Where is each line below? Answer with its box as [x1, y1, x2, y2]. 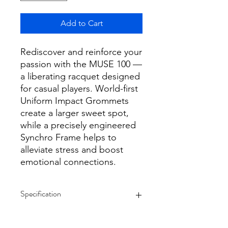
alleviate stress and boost [20, 144, 123, 155]
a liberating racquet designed [20, 70, 140, 82]
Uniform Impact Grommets [20, 95, 129, 106]
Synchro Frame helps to [20, 131, 117, 143]
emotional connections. [20, 156, 116, 167]
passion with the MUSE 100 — [20, 58, 142, 70]
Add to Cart [60, 18, 103, 28]
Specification [20, 187, 61, 199]
